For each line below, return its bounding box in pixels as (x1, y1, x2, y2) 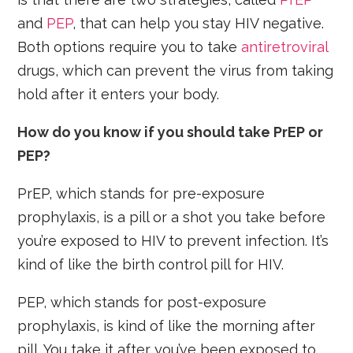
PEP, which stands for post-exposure (17, 294, 267, 311)
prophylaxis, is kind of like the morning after (17, 318, 316, 335)
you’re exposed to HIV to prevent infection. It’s (17, 232, 329, 250)
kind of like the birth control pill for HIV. (17, 256, 284, 273)
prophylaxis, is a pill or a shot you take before (17, 209, 326, 226)
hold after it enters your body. (17, 86, 220, 103)
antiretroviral (241, 39, 329, 56)
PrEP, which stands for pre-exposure (17, 185, 266, 203)
